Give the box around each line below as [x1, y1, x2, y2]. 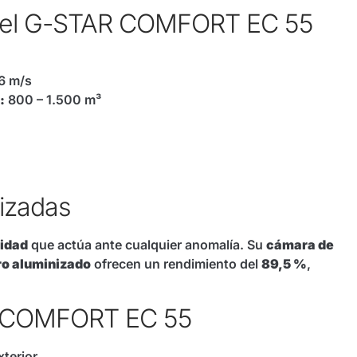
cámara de [266, 236, 334, 253]
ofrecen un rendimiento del [91, 255, 261, 272]
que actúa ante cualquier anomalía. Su [28, 236, 266, 253]
